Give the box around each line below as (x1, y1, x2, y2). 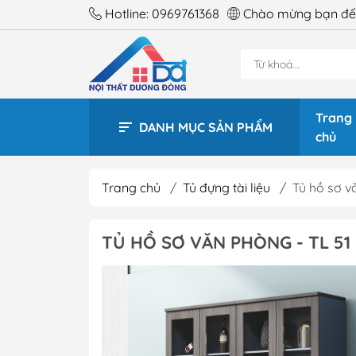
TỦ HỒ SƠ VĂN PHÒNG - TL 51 (102, 230, 350, 253)
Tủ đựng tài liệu (183, 179, 270, 195)
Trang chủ (102, 179, 161, 195)
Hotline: (105, 6, 152, 21)
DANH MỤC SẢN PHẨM (139, 118, 273, 135)
